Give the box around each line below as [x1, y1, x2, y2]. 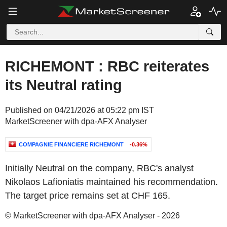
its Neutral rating [5, 77, 122, 93]
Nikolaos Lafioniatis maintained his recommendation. [5, 177, 218, 187]
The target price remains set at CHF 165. [5, 191, 170, 201]
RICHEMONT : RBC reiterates [5, 58, 209, 74]
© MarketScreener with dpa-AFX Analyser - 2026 [5, 211, 180, 220]
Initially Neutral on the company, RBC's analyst [5, 163, 194, 173]
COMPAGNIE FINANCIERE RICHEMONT [19, 141, 124, 147]
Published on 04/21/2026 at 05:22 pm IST [5, 106, 154, 115]
